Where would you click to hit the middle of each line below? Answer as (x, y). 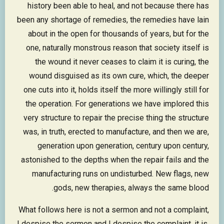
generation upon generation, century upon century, (123, 146)
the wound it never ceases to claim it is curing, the (122, 62)
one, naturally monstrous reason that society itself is (117, 48)
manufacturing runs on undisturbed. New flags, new (120, 174)
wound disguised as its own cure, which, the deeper (119, 76)
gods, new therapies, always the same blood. (131, 188)
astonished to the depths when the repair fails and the (115, 160)
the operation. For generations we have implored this (117, 104)
